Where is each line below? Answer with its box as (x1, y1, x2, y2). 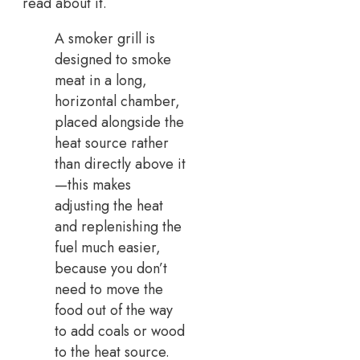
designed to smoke (55, 48, 171, 70)
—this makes (55, 174, 131, 195)
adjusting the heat (55, 194, 163, 216)
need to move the (55, 278, 163, 300)
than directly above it (55, 153, 186, 174)
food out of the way (55, 299, 173, 321)
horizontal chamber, (55, 90, 180, 112)
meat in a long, (55, 69, 147, 91)
